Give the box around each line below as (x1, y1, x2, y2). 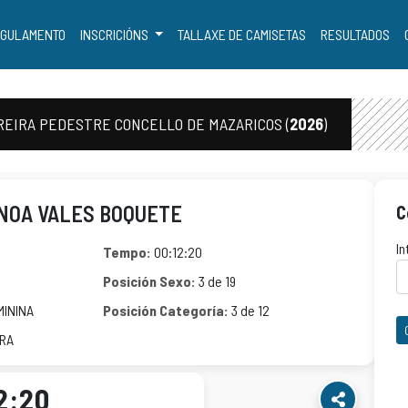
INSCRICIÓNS (79, 25, 151, 43)
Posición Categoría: (102, 301, 229, 319)
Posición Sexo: (102, 272, 196, 290)
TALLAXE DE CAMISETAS (178, 25, 307, 43)
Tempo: (102, 243, 151, 260)
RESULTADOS (321, 25, 391, 43)
